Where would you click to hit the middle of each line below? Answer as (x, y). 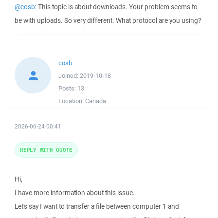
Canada (96, 101)
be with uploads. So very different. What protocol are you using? (108, 20)
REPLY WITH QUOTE (46, 150)
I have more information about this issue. (75, 193)
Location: (72, 101)
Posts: (68, 88)
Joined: (69, 76)
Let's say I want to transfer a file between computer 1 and (97, 206)
